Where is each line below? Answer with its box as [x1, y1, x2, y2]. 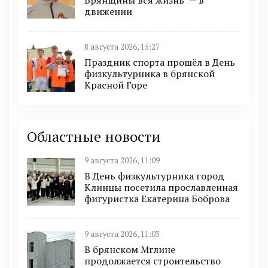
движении [84, 5, 132, 18]
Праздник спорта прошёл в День [84, 56, 235, 69]
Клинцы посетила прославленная [84, 181, 238, 194]
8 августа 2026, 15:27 [84, 42, 160, 52]
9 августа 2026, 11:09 [84, 156, 160, 166]
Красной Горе [84, 78, 147, 92]
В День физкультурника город [84, 169, 224, 182]
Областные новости [27, 127, 161, 146]
